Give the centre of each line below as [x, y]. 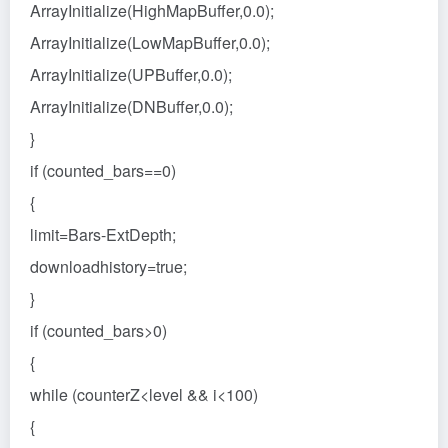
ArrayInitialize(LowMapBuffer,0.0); [150, 42]
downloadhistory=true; [108, 266]
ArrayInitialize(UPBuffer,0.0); [131, 74]
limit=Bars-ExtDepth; [103, 234]
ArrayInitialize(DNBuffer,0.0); [131, 106]
